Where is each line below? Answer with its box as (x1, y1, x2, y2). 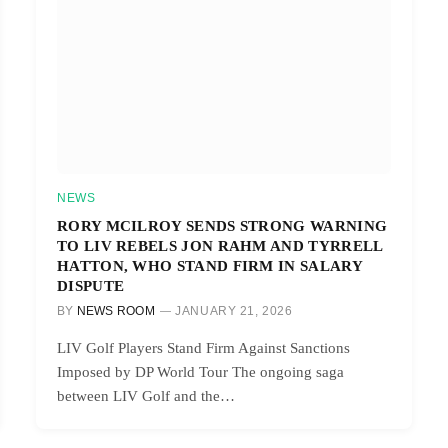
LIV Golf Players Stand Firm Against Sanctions (57, 339, 350, 356)
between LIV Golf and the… (57, 387, 235, 404)
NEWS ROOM (76, 303, 155, 318)
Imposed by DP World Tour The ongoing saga (57, 363, 344, 380)
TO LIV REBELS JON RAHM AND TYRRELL (57, 236, 383, 254)
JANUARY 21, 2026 (175, 303, 293, 318)
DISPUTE (57, 276, 125, 294)
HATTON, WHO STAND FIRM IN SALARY (57, 256, 362, 274)
